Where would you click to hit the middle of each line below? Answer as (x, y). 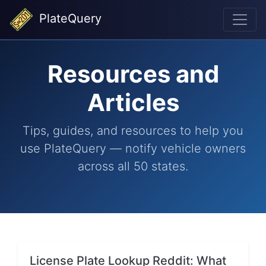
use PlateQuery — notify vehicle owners (133, 148)
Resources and (133, 74)
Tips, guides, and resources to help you (133, 131)
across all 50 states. (133, 166)
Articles (133, 102)
